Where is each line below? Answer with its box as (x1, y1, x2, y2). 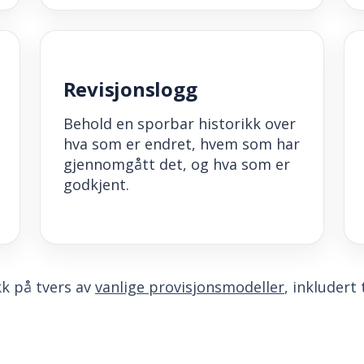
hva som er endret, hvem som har (63, 134, 300, 154)
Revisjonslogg (63, 76, 197, 103)
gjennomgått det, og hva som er (63, 154, 290, 175)
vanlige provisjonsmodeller (95, 277, 284, 297)
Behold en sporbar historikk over (63, 114, 296, 134)
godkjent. (63, 175, 129, 195)
